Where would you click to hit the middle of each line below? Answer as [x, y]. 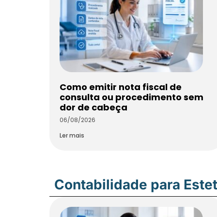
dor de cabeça [93, 108]
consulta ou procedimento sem [132, 97]
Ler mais [72, 136]
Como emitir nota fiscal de [121, 87]
